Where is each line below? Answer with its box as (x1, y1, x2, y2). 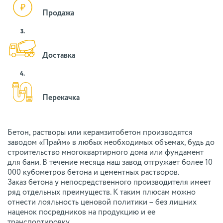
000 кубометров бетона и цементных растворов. (7, 169, 179, 177)
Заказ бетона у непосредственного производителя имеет (7, 179, 211, 187)
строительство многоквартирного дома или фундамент (7, 149, 204, 157)
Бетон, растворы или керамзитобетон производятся (7, 129, 193, 137)
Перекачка (42, 94, 80, 103)
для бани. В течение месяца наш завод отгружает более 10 (7, 159, 213, 167)
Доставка (42, 52, 75, 60)
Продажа (42, 9, 74, 18)
